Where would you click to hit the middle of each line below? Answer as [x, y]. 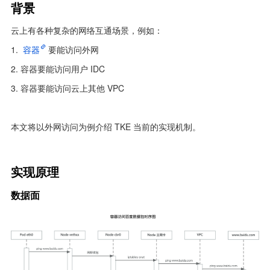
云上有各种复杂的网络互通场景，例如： [87, 30]
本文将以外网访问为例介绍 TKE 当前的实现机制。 [106, 127]
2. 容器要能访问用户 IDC [58, 69]
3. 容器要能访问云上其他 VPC [67, 88]
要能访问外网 [74, 50]
